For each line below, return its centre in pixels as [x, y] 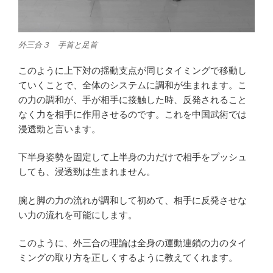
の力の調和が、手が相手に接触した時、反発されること [133, 99]
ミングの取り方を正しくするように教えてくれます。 [128, 258]
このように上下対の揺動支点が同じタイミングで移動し [133, 70]
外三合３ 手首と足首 [58, 45]
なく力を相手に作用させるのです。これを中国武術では [133, 114]
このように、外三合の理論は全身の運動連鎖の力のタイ [133, 243]
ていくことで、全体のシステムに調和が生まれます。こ [133, 85]
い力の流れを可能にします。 [78, 214]
